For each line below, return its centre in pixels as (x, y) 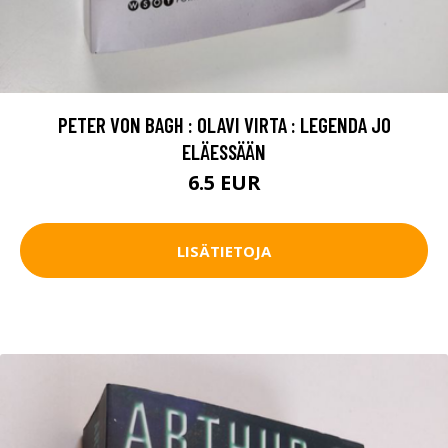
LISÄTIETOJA (224, 250)
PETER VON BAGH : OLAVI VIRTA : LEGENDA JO (224, 125)
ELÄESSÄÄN (224, 152)
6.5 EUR (224, 183)
